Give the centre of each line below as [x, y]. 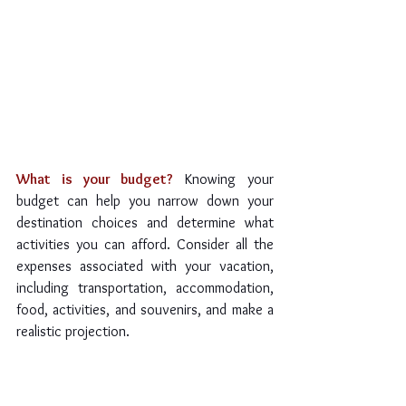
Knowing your [230, 179]
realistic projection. [73, 332]
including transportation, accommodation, [145, 288]
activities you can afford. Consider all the [145, 245]
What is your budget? [95, 179]
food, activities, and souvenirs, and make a [145, 310]
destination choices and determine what [145, 223]
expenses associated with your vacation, [145, 266]
